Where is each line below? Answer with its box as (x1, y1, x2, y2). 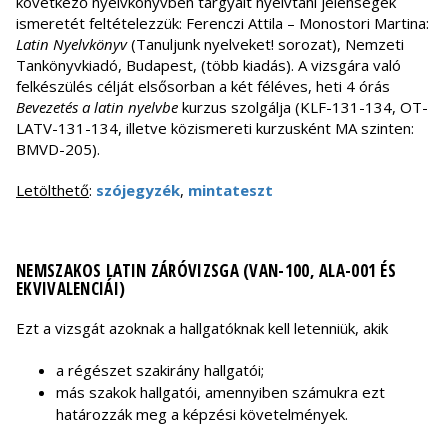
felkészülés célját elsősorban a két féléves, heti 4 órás (16, 76, 390, 97)
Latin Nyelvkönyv (16, 34, 127, 55)
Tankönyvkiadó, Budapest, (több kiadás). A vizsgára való (16, 55, 401, 76)
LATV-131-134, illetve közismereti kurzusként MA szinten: (16, 118, 414, 139)
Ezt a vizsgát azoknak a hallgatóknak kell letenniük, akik (16, 318, 388, 339)
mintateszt (188, 180, 273, 201)
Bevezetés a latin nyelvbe (16, 97, 178, 118)
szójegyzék (96, 180, 180, 201)
